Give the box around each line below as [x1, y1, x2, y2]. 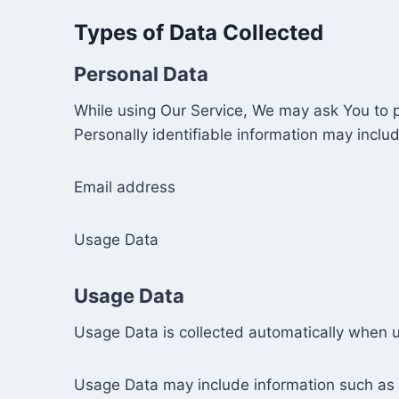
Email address [74, 178, 175, 196]
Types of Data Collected [74, 20, 323, 45]
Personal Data [74, 62, 208, 85]
